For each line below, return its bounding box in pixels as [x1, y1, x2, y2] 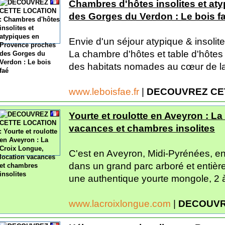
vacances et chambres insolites [69, 123, 215, 134]
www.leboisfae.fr [69, 86, 142, 97]
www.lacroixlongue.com [69, 198, 173, 209]
